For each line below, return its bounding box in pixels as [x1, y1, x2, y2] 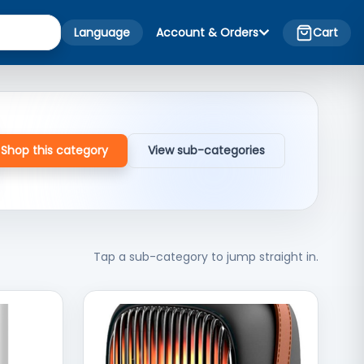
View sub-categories [148, 142, 265, 158]
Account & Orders [156, 24, 258, 41]
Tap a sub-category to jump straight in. [93, 249, 318, 265]
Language [74, 24, 130, 41]
